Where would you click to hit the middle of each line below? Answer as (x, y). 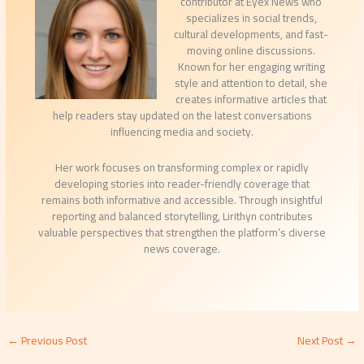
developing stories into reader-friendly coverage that (182, 184)
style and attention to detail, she (251, 83)
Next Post (321, 341)
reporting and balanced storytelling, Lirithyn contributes (182, 217)
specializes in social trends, (251, 18)
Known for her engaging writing (251, 67)
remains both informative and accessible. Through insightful (182, 200)
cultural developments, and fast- (251, 35)
